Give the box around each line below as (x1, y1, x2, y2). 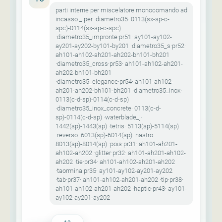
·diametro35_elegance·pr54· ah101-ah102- (55, 77, 173, 86)
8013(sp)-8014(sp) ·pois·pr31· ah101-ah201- (55, 139, 177, 148)
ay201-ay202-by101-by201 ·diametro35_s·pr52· (55, 41, 186, 50)
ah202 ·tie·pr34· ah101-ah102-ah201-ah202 (55, 157, 175, 166)
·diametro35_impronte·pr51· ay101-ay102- (55, 32, 172, 41)
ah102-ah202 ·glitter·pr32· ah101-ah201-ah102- (55, 148, 186, 157)
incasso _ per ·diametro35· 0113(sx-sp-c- (55, 14, 169, 23)
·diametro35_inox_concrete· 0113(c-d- (55, 104, 161, 112)
